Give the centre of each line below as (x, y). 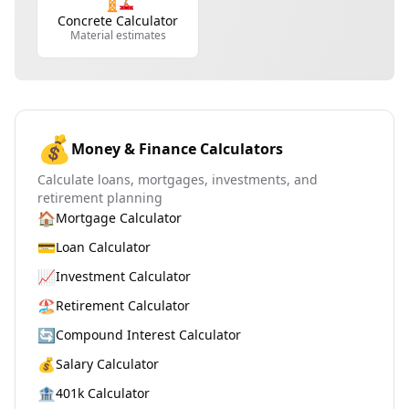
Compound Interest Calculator (148, 335)
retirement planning (100, 198)
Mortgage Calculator (119, 218)
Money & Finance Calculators (177, 149)
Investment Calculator (123, 276)
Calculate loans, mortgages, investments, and (178, 179)
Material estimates (118, 35)
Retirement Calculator (123, 305)
